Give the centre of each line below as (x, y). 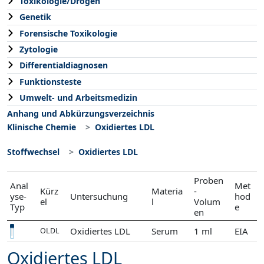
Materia (167, 191)
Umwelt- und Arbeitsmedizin (78, 98)
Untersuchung (99, 196)
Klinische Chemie (42, 127)
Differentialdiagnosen (64, 65)
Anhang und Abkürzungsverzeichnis (81, 114)
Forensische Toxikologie (68, 33)
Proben (209, 180)
